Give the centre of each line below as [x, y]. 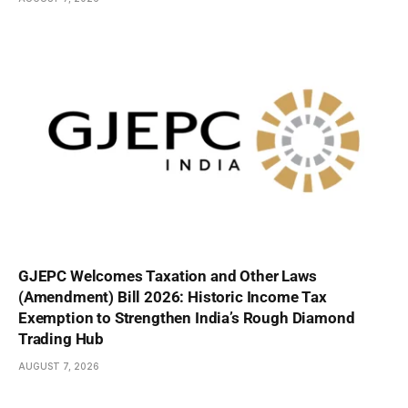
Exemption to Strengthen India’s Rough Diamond [187, 317]
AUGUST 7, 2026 [59, 366]
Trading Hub [61, 338]
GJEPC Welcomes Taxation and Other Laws [168, 275]
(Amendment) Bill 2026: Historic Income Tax [173, 296]
